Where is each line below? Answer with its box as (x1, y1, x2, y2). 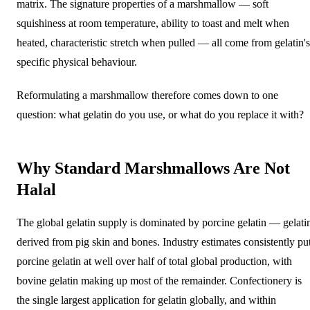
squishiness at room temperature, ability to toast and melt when (17, 17, 289, 29)
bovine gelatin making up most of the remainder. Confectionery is (17, 274, 302, 286)
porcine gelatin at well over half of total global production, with (17, 255, 292, 267)
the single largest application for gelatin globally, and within (17, 293, 276, 306)
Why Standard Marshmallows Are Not (17, 158, 290, 177)
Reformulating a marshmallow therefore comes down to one (17, 89, 278, 101)
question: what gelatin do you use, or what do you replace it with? (17, 108, 304, 120)
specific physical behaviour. (17, 55, 137, 68)
